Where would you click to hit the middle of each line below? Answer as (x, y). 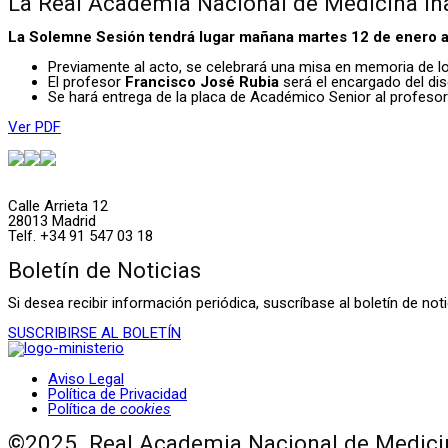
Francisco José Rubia (202, 82)
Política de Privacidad (117, 394)
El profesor (86, 82)
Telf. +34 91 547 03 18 (80, 236)
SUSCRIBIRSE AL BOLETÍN (94, 333)
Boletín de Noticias (104, 269)
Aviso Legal (86, 379)
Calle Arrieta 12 (58, 206)
